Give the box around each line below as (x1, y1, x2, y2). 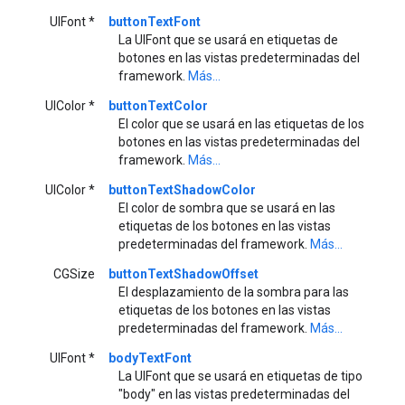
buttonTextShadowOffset (108, 266, 259, 281)
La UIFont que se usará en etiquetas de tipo (118, 368, 363, 383)
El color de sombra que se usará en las (118, 200, 335, 215)
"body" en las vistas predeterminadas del (118, 386, 350, 401)
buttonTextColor (108, 98, 208, 113)
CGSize (53, 266, 98, 281)
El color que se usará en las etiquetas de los (118, 116, 364, 131)
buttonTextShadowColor (108, 182, 256, 197)
